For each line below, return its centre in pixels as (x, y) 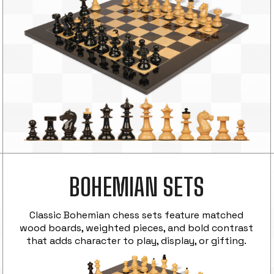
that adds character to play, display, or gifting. (137, 241)
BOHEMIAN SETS (137, 187)
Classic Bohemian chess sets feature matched (137, 215)
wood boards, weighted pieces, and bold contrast (137, 228)
